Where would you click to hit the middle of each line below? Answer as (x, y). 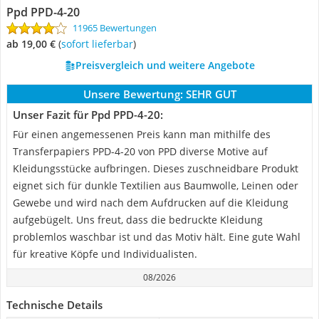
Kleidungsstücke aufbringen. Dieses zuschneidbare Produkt (156, 168)
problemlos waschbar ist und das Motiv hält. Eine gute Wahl (157, 237)
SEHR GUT (211, 94)
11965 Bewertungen (115, 28)
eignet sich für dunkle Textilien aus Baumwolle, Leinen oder (156, 185)
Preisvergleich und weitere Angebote (165, 65)
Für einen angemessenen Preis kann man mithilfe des (142, 134)
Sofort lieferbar (100, 44)
